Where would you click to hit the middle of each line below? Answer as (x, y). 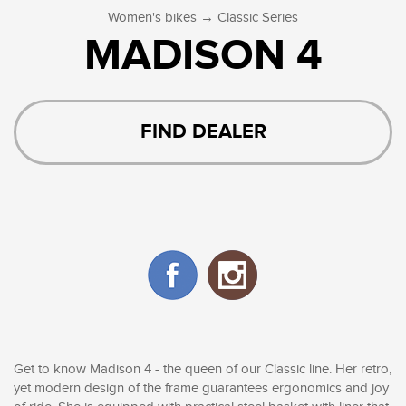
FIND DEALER (203, 132)
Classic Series (258, 18)
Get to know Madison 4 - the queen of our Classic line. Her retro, (203, 369)
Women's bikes (152, 18)
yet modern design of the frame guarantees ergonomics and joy (201, 388)
